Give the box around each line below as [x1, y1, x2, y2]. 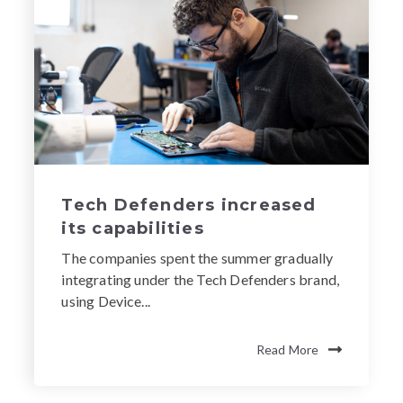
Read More [255, 341, 319, 357]
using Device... [61, 291, 150, 309]
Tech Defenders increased [61, 194, 317, 215]
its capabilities [61, 218, 204, 238]
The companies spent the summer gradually [61, 248, 334, 266]
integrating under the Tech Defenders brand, [61, 270, 340, 288]
